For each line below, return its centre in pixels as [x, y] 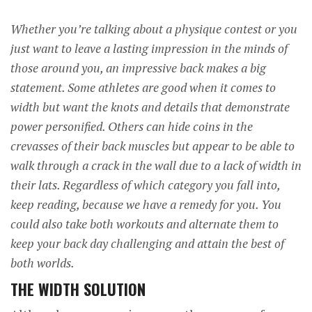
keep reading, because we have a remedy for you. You [146, 204]
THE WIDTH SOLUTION [78, 289]
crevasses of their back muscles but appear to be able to [153, 146]
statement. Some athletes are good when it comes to [143, 87]
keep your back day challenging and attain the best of [147, 243]
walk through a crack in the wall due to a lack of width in [156, 165]
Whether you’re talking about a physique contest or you [154, 29]
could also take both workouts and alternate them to [145, 224]
